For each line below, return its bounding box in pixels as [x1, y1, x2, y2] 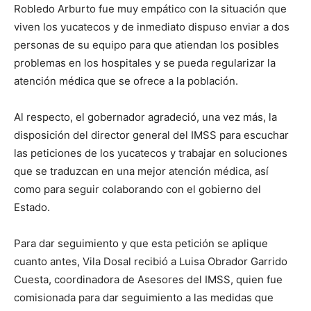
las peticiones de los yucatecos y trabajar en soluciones [14, 146, 287, 160]
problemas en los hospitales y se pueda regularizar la [14, 56, 276, 70]
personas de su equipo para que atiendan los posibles [14, 38, 279, 52]
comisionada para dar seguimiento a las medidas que [14, 291, 274, 305]
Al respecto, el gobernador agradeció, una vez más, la [14, 110, 277, 124]
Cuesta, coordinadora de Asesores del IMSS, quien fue [14, 273, 283, 287]
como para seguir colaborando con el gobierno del [14, 183, 261, 196]
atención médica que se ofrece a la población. [14, 74, 238, 88]
